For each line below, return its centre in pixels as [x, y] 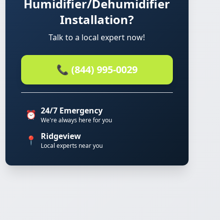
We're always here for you [76, 120]
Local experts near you [71, 146]
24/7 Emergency [71, 110]
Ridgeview [61, 136]
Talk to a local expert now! [97, 37]
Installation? [97, 19]
